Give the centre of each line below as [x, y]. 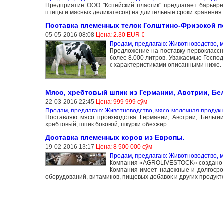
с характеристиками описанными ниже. [165, 64]
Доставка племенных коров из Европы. [115, 137]
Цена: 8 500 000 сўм [124, 147]
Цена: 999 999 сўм [121, 101]
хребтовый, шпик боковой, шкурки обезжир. [107, 124]
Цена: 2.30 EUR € [120, 35]
